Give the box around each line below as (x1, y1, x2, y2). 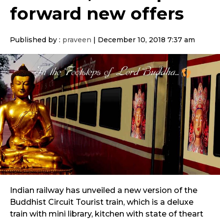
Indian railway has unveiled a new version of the (10, 186, 197, 195)
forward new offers (10, 2, 184, 24)
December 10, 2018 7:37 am (98, 35, 195, 45)
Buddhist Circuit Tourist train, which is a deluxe (10, 197, 193, 207)
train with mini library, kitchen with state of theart (10, 209, 203, 219)
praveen (62, 35, 91, 45)
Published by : (10, 35, 62, 45)
